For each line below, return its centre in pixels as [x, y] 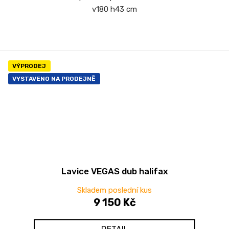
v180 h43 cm [114, 9]
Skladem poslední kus [114, 190]
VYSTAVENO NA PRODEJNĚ [54, 78]
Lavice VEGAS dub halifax [114, 171]
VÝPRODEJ [29, 66]
